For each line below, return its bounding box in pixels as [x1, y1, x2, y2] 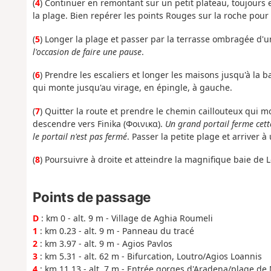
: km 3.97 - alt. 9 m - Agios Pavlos [37, 237, 172, 249]
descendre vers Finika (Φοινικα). [32, 117, 165, 129]
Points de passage [32, 188, 151, 205]
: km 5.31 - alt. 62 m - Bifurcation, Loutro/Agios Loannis [37, 250, 262, 262]
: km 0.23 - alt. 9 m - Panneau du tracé [37, 224, 194, 237]
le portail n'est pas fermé [32, 130, 127, 142]
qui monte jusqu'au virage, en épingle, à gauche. [32, 82, 232, 94]
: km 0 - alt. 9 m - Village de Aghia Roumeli [38, 212, 213, 224]
